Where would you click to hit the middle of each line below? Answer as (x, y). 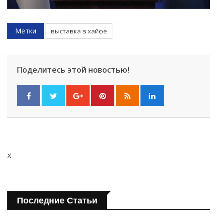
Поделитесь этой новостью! (73, 70)
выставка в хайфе (79, 31)
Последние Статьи (57, 200)
